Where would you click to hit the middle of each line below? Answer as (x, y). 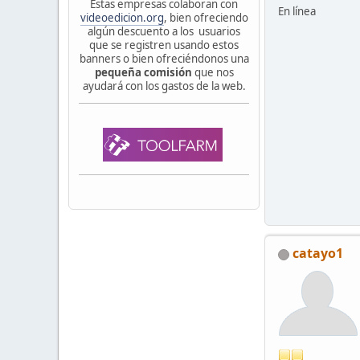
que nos (213, 72)
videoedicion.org (122, 17)
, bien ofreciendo (206, 17)
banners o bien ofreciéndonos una (164, 58)
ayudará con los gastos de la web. (164, 86)
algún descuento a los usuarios (164, 31)
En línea (297, 12)
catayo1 (318, 254)
